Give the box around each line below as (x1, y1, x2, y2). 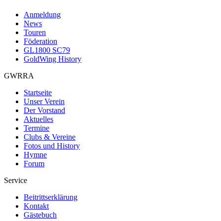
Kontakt (24, 202, 49, 211)
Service (4, 176, 27, 185)
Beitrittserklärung (24, 193, 77, 202)
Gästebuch (24, 211, 57, 220)
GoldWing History (24, 55, 81, 64)
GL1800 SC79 (24, 46, 70, 55)
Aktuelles (24, 115, 53, 124)
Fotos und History (24, 142, 80, 150)
